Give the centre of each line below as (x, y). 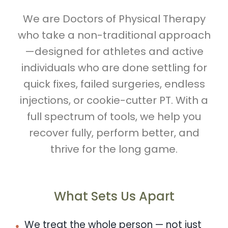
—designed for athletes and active (114, 51)
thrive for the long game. (114, 149)
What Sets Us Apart (114, 196)
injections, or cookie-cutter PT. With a (114, 100)
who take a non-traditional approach (114, 35)
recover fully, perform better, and (114, 133)
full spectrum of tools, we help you (114, 116)
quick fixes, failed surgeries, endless (114, 84)
